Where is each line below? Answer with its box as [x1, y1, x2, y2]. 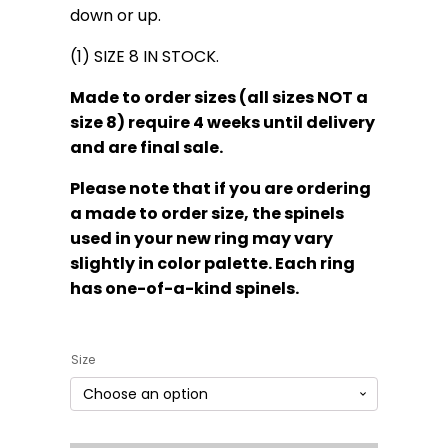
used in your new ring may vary [69, 226, 333, 250]
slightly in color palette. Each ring [69, 251, 355, 275]
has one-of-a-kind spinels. [69, 276, 299, 300]
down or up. [69, 3, 161, 27]
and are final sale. [69, 135, 223, 159]
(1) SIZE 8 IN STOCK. [69, 44, 219, 68]
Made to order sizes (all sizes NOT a [69, 85, 368, 109]
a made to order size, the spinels [69, 201, 344, 225]
